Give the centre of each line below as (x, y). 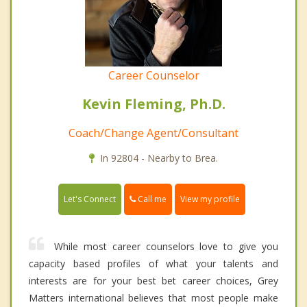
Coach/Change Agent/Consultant (153, 133)
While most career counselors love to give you (166, 247)
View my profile (210, 199)
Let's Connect (90, 199)
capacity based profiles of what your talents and (153, 264)
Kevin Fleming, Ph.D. (153, 104)
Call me (151, 199)
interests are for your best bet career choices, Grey (153, 281)
